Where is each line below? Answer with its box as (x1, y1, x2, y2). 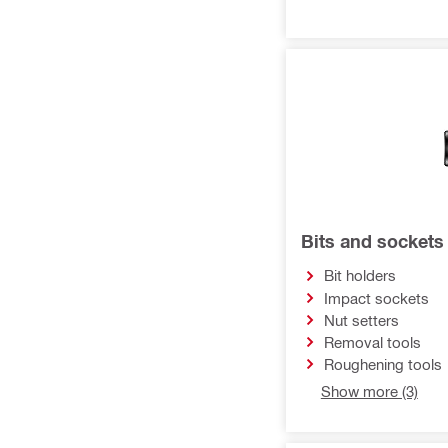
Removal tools (323, 332, 421, 351)
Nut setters (323, 310, 399, 329)
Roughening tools (323, 354, 442, 373)
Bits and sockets (300, 230, 444, 253)
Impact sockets (323, 288, 429, 307)
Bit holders (323, 266, 396, 285)
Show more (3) (320, 382, 418, 400)
